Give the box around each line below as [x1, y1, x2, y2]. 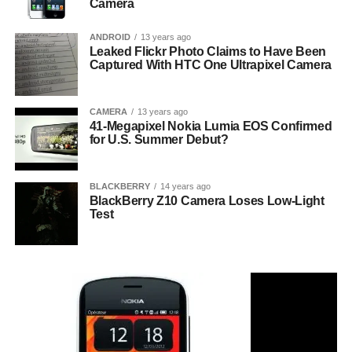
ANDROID [89, 31, 130, 42]
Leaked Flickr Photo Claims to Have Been [89, 44, 327, 58]
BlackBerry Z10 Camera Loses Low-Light [89, 193, 324, 207]
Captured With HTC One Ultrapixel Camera [89, 57, 332, 71]
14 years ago [159, 181, 211, 191]
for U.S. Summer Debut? [89, 132, 229, 146]
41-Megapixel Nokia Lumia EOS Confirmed [89, 119, 332, 133]
